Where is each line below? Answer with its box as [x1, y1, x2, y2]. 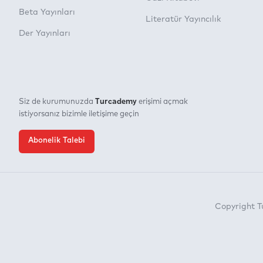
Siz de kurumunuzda [19, 98, 95, 106]
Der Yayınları [19, 29, 70, 38]
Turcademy [95, 95, 137, 106]
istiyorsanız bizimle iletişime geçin [19, 110, 139, 118]
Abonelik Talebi [28, 137, 85, 144]
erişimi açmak [137, 98, 188, 106]
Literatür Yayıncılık [146, 15, 221, 23]
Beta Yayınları [19, 8, 75, 16]
